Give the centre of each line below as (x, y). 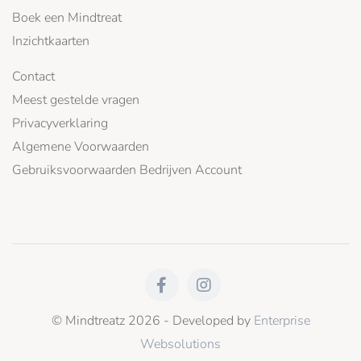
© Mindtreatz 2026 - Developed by (152, 321)
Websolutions (180, 344)
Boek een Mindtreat (67, 18)
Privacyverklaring (60, 124)
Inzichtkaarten (51, 41)
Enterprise (282, 321)
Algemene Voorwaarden (81, 147)
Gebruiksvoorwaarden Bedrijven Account (127, 170)
